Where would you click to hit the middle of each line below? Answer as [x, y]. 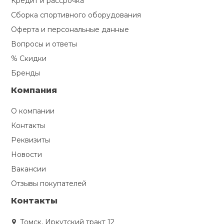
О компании [33, 111]
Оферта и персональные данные [70, 30]
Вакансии [29, 169]
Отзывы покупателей [49, 184]
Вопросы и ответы [44, 44]
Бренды [26, 73]
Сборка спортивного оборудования [76, 15]
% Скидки [29, 59]
